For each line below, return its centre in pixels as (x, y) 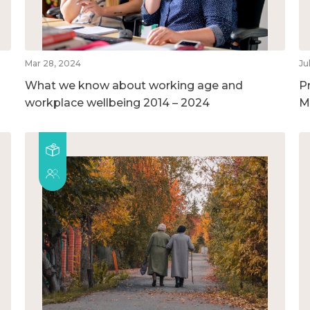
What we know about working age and (134, 85)
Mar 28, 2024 (53, 63)
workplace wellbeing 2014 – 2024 (117, 102)
